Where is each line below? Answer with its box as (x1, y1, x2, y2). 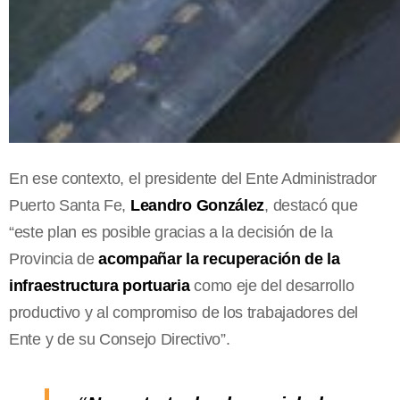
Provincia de (9, 249, 99, 268)
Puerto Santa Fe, (9, 196, 130, 214)
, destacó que (264, 196, 358, 214)
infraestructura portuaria (9, 276, 190, 295)
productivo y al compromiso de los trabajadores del (9, 303, 359, 321)
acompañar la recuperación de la (98, 249, 340, 268)
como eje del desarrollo (189, 276, 354, 295)
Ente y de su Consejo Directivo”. (9, 329, 230, 348)
